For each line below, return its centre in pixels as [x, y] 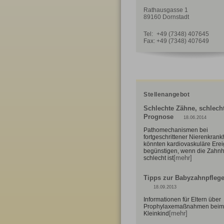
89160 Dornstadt [166, 17]
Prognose [158, 117]
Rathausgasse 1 [166, 10]
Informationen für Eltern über [182, 199]
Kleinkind [156, 213]
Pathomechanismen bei [176, 130]
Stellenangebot [166, 94]
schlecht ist [158, 158]
